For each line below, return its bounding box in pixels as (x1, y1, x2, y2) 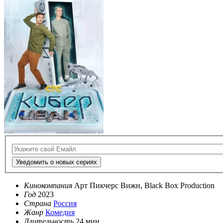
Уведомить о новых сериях (16, 158, 97, 166)
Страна (24, 199, 51, 208)
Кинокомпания (24, 181, 72, 190)
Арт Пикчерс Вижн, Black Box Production (74, 181, 215, 190)
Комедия (45, 208, 75, 217)
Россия (53, 199, 77, 208)
